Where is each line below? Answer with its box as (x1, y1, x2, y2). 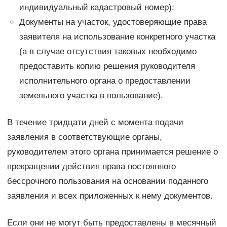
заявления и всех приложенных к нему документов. (7, 191, 213, 201)
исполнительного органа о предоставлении (19, 75, 191, 86)
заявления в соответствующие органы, (7, 132, 162, 142)
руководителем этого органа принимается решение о (7, 146, 218, 157)
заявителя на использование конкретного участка (19, 31, 215, 42)
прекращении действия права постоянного (7, 161, 176, 171)
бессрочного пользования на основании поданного (7, 176, 208, 186)
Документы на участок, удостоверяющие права (19, 17, 207, 27)
